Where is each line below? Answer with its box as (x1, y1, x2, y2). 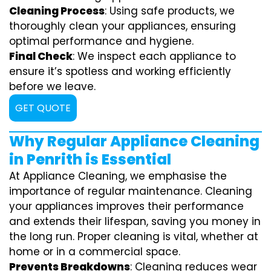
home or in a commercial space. (9, 244, 180, 259)
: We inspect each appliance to (73, 49, 236, 64)
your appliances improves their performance (9, 199, 244, 214)
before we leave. (9, 79, 96, 94)
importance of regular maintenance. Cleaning (9, 184, 252, 198)
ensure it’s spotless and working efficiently (9, 64, 231, 79)
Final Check (9, 49, 73, 64)
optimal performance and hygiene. (9, 34, 194, 48)
